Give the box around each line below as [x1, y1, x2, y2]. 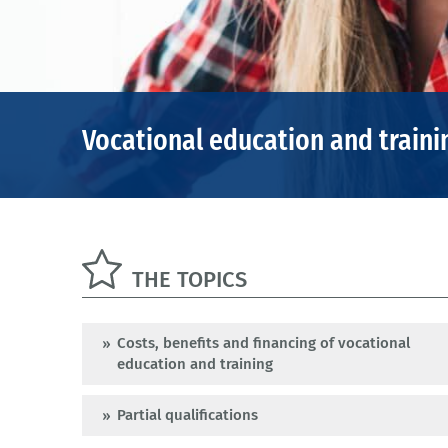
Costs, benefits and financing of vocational [117, 334, 410, 353]
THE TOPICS [132, 266, 247, 294]
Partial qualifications [117, 406, 258, 425]
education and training [117, 355, 273, 374]
